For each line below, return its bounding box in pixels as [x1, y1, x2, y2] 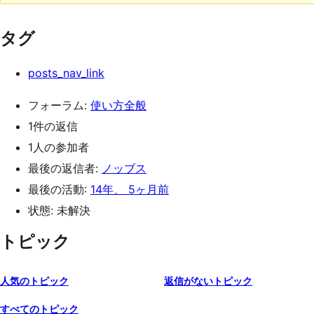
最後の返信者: [28, 161, 102, 175]
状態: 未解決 [28, 203, 90, 217]
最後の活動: [28, 182, 90, 196]
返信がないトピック [164, 275, 252, 287]
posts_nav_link [28, 66, 104, 80]
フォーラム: [28, 98, 90, 112]
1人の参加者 [28, 140, 89, 154]
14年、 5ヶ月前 [90, 182, 169, 196]
